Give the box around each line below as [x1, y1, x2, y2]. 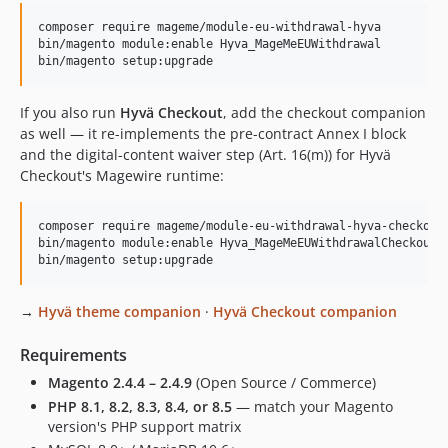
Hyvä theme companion [38, 302, 201, 321]
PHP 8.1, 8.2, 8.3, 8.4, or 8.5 [48, 396, 232, 416]
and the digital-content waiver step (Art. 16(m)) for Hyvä [20, 145, 391, 164]
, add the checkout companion [223, 103, 426, 122]
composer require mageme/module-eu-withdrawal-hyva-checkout [38, 219, 444, 233]
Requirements [20, 344, 127, 366]
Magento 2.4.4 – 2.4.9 [48, 373, 192, 392]
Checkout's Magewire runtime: [20, 166, 224, 185]
